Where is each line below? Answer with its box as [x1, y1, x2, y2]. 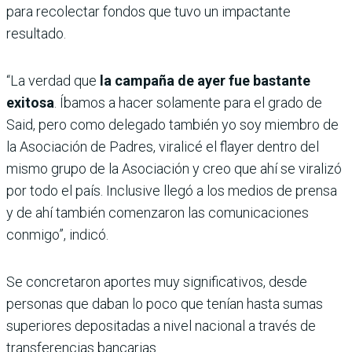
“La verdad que [6, 71, 97, 89]
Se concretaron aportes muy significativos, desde [6, 273, 307, 290]
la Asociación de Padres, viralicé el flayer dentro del [6, 137, 319, 155]
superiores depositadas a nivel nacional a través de [6, 317, 316, 334]
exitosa [6, 93, 54, 111]
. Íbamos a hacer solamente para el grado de [54, 93, 322, 111]
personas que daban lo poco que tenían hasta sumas [6, 295, 323, 312]
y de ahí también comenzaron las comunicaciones [6, 203, 309, 221]
